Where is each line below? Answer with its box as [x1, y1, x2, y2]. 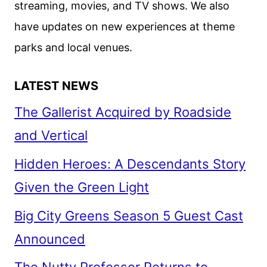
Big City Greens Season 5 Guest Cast [14, 207, 243, 223]
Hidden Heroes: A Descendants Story [14, 156, 246, 172]
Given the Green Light [14, 179, 149, 195]
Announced [14, 231, 85, 247]
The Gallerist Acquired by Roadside [14, 104, 231, 120]
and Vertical [14, 127, 88, 143]
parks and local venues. [14, 41, 132, 54]
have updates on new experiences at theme [14, 20, 235, 33]
